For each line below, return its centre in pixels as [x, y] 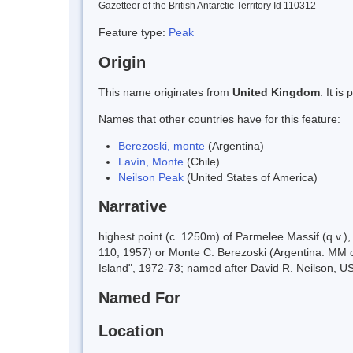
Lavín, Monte [151, 161]
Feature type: [134, 32]
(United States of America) [251, 177]
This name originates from [165, 92]
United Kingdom [276, 92]
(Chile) [202, 161]
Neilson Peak [151, 177]
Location [131, 331]
